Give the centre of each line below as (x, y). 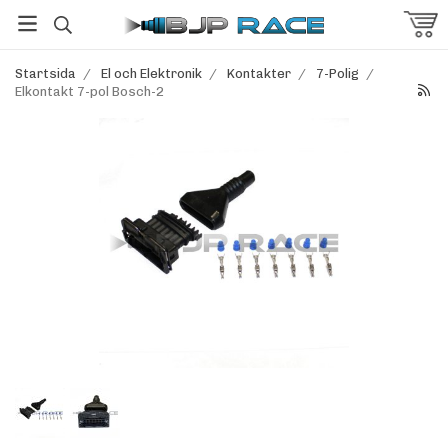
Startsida (45, 73)
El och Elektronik (151, 73)
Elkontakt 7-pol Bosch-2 (89, 91)
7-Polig (337, 73)
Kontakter (259, 73)
